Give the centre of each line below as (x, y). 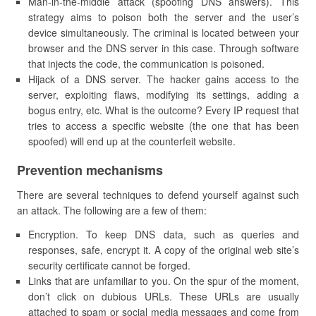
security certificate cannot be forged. (109, 265)
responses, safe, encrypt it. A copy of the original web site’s (164, 250)
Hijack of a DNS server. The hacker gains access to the (164, 79)
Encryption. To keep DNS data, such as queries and (164, 234)
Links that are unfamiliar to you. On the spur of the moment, (164, 281)
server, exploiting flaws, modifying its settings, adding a (164, 95)
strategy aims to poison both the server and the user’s (164, 17)
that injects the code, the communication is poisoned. (146, 63)
